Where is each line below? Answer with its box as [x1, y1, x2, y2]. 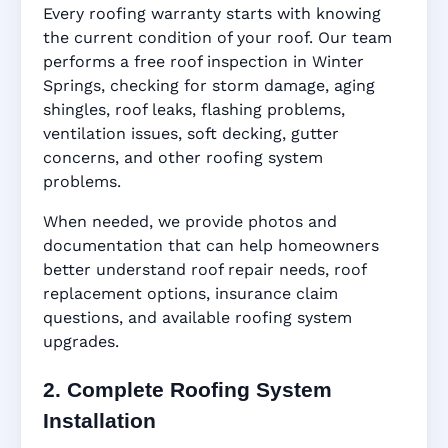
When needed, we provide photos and [43, 211, 337, 231]
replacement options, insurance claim [43, 283, 338, 303]
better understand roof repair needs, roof [43, 259, 366, 279]
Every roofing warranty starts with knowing [43, 3, 381, 23]
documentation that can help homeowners [43, 235, 379, 255]
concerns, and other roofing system [43, 147, 323, 167]
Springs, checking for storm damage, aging [43, 75, 375, 95]
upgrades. [43, 331, 119, 351]
